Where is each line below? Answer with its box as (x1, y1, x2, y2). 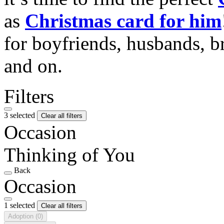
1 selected (4, 200, 37, 209)
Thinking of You (4, 143, 135, 165)
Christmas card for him (25, 9, 221, 31)
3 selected (4, 110, 37, 119)
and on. (4, 54, 62, 76)
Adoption (8, 212, 35, 220)
